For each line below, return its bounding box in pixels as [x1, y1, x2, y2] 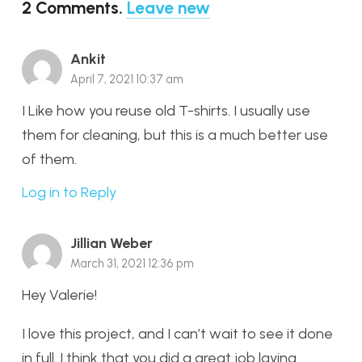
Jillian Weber [70, 234, 153, 252]
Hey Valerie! [22, 285, 97, 304]
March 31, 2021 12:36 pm [70, 255, 194, 271]
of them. [22, 150, 77, 169]
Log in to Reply [22, 183, 116, 201]
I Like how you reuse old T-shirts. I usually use [22, 102, 310, 120]
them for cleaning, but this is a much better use [22, 126, 328, 145]
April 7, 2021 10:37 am [70, 72, 183, 87]
